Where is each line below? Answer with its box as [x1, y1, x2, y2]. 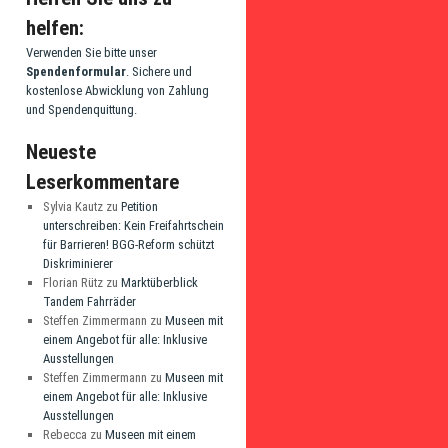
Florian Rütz [42, 275, 103, 290]
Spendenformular [26, 64, 126, 79]
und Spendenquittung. [26, 102, 137, 117]
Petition [120, 199, 158, 214]
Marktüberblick [120, 275, 198, 290]
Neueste [26, 140, 96, 164]
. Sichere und [126, 64, 192, 79]
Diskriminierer [42, 256, 113, 271]
